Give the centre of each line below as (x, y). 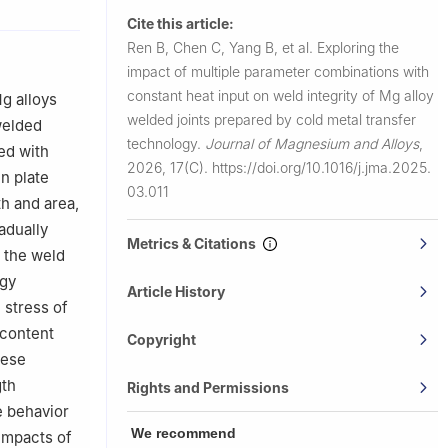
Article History (176, 291)
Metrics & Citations (194, 243)
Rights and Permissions (208, 387)
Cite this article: (180, 23)
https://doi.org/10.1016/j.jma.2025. (321, 167)
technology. (166, 143)
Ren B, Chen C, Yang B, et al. (222, 47)
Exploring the (358, 47)
